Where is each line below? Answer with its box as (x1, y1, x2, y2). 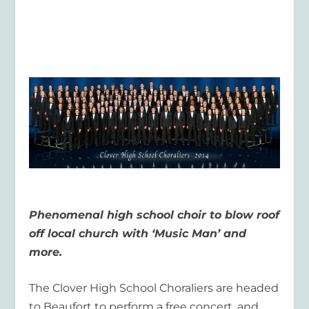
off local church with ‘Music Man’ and (29, 226, 247, 240)
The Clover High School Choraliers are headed (29, 281, 279, 295)
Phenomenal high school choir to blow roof (29, 208, 280, 221)
